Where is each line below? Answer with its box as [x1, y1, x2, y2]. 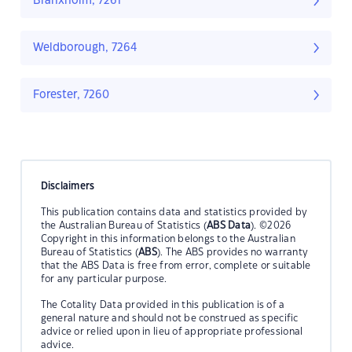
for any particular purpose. [40, 273, 167, 284]
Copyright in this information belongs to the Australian [40, 233, 295, 244]
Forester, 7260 [33, 90, 109, 101]
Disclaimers [40, 181, 95, 191]
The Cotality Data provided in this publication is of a [40, 299, 285, 310]
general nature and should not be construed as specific [40, 313, 299, 323]
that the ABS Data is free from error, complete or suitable [40, 260, 311, 270]
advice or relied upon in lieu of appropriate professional [40, 326, 303, 336]
